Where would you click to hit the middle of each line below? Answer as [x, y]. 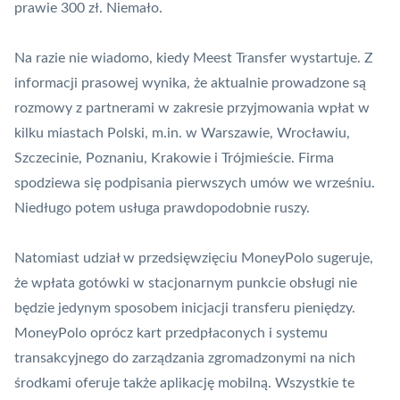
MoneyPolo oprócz [75, 333]
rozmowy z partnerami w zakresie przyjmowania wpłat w [192, 108]
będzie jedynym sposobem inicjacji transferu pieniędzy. [185, 308]
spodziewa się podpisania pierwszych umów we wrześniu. [195, 183]
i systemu [296, 333]
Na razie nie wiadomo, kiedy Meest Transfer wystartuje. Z [194, 58]
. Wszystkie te [311, 383]
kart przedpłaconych [201, 333]
